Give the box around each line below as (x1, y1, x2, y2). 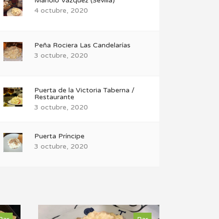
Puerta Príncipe (34, 132, 85, 140)
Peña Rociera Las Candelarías (34, 41, 131, 49)
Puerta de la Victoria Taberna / (34, 86, 134, 94)
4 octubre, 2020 (34, 6, 88, 15)
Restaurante (34, 93, 74, 101)
